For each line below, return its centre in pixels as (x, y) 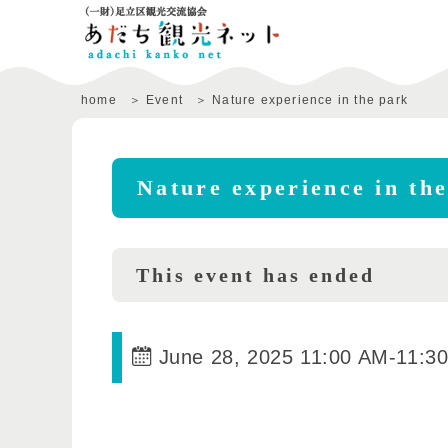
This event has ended (255, 275)
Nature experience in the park (310, 100)
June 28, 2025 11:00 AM (273, 357)
